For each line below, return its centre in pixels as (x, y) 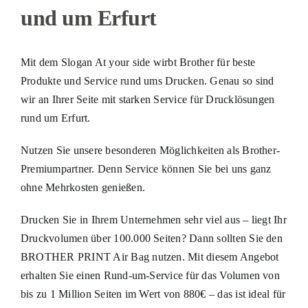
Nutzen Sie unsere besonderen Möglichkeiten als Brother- (150, 150)
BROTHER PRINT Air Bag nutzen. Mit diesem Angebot (150, 256)
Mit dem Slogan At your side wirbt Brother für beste (138, 62)
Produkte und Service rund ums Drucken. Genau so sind (147, 80)
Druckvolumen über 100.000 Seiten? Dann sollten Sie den (151, 238)
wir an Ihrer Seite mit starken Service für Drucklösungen (147, 99)
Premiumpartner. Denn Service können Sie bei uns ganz (146, 168)
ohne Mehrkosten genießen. (82, 187)
